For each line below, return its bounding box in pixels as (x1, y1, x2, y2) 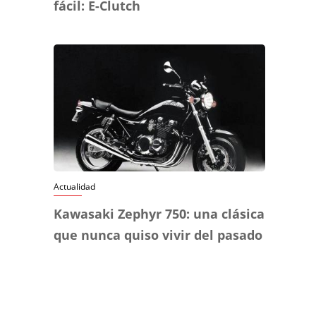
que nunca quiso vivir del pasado (54, 226, 262, 244)
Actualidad (54, 181, 95, 193)
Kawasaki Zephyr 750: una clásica (54, 205, 265, 223)
